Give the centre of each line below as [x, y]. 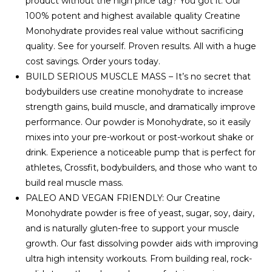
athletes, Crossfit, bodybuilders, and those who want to [142, 167]
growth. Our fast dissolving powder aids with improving [142, 243]
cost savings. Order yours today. [93, 61]
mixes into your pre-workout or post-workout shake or [140, 137]
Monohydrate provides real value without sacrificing [135, 31]
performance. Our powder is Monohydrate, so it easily [138, 122]
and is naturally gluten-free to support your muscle [133, 228]
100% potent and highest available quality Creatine [133, 15]
